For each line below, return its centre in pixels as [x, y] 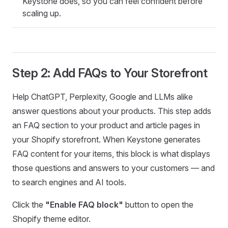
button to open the [158, 205]
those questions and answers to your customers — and [113, 168]
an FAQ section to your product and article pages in [106, 125]
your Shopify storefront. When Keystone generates [106, 139]
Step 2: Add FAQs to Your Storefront [110, 73]
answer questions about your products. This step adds [112, 111]
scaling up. [42, 13]
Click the [29, 205]
